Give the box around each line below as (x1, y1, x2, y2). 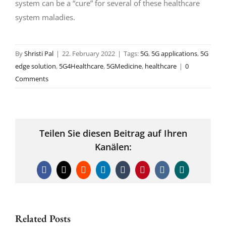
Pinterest (142, 168, 174, 179)
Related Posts (15, 211, 71, 225)
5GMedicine (106, 61, 142, 71)
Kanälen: (94, 141, 132, 153)
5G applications (151, 48, 197, 58)
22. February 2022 (62, 48, 115, 58)
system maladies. (15, 12, 75, 22)
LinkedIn (102, 168, 136, 179)
